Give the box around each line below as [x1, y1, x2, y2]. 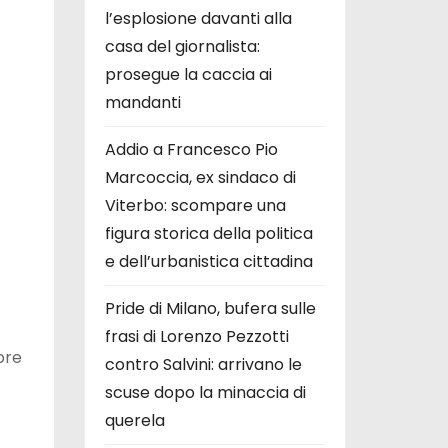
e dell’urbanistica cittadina [104, 249, 313, 273]
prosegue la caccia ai [104, 62, 272, 86]
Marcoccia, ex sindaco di [104, 165, 296, 189]
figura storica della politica [104, 221, 313, 245]
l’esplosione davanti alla [104, 6, 292, 30]
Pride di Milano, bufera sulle [104, 296, 316, 320]
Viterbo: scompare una [104, 193, 286, 217]
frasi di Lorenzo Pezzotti [104, 324, 289, 348]
